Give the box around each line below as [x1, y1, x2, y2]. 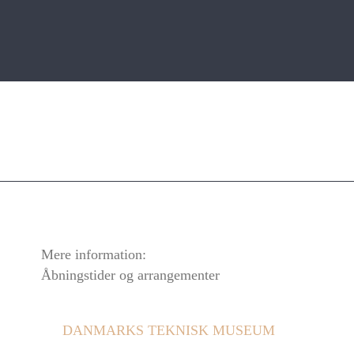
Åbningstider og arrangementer [40, 267, 220, 284]
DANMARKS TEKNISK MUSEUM [62, 322, 275, 339]
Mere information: [40, 247, 146, 263]
